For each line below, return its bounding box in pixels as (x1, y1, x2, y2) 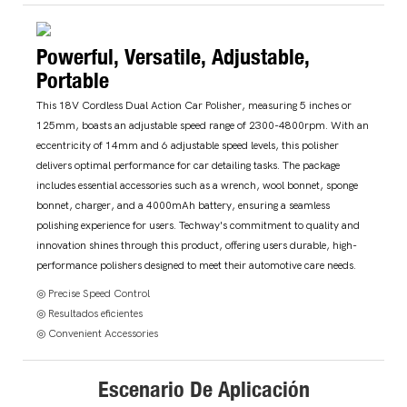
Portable (36, 65, 109, 94)
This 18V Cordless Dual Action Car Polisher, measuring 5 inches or (36, 99, 352, 113)
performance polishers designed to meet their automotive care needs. (36, 259, 356, 273)
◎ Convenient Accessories (36, 327, 158, 341)
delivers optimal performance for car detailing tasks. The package (36, 159, 340, 173)
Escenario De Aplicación (97, 375, 310, 403)
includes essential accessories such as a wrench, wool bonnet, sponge (36, 179, 358, 193)
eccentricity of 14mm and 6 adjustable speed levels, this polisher (36, 139, 339, 153)
